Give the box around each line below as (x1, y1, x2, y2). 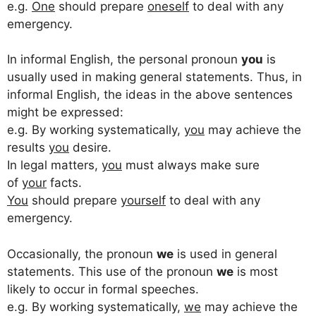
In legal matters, (7, 158, 102, 173)
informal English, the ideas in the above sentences (7, 87, 293, 102)
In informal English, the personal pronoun (7, 52, 241, 67)
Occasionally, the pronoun (7, 246, 157, 261)
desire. (69, 140, 111, 155)
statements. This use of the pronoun (7, 264, 217, 279)
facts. (47, 176, 82, 190)
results (7, 140, 49, 155)
